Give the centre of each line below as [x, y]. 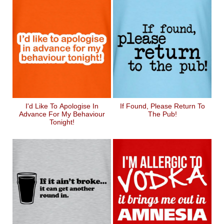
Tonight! [62, 122]
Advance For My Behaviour [62, 114]
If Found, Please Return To [162, 106]
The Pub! [162, 114]
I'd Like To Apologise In [62, 106]
